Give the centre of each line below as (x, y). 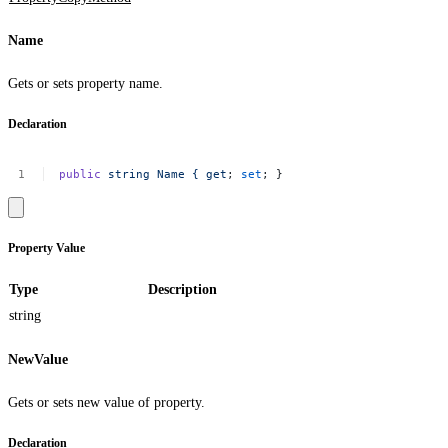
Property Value (46, 248)
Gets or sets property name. (85, 83)
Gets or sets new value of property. (106, 402)
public (80, 173)
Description (182, 290)
